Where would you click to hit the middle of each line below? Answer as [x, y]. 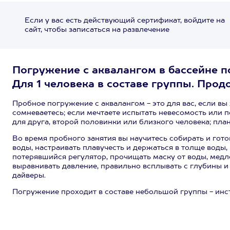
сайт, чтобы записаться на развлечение [97, 30]
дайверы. [29, 176]
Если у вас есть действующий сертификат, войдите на [124, 21]
